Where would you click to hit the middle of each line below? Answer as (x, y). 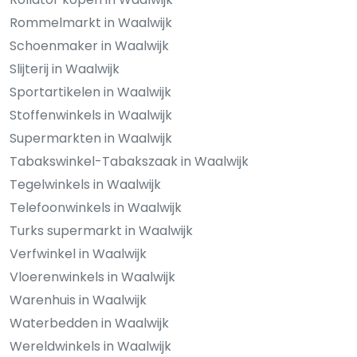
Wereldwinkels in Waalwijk (90, 346)
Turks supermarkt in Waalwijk (101, 230)
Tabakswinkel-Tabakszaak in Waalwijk (129, 161)
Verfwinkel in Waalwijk (78, 253)
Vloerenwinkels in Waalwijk (92, 277)
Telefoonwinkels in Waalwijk (96, 207)
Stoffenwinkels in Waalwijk (91, 115)
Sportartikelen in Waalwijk (90, 92)
